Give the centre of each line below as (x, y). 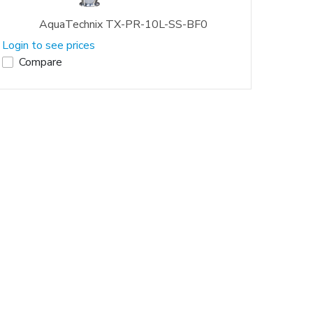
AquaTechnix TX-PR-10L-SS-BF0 (123, 24)
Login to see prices (49, 45)
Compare (41, 62)
